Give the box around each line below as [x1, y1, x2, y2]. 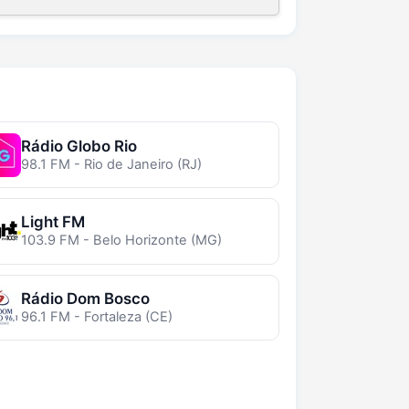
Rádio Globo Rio [20, 136, 137, 155]
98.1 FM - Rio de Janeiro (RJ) [20, 155, 202, 173]
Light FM [20, 213, 85, 232]
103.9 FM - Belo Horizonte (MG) [20, 232, 222, 249]
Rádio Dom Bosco [20, 289, 150, 309]
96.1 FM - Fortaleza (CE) [20, 309, 173, 326]
